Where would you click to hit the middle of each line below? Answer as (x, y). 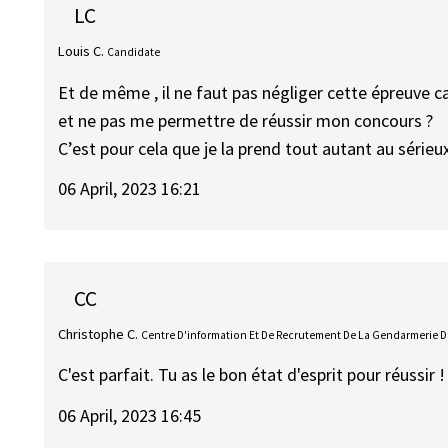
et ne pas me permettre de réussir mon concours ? (246, 120)
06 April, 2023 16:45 (130, 415)
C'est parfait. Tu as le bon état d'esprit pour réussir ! (252, 375)
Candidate (134, 52)
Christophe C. (98, 333)
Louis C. (81, 51)
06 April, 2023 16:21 (130, 189)
